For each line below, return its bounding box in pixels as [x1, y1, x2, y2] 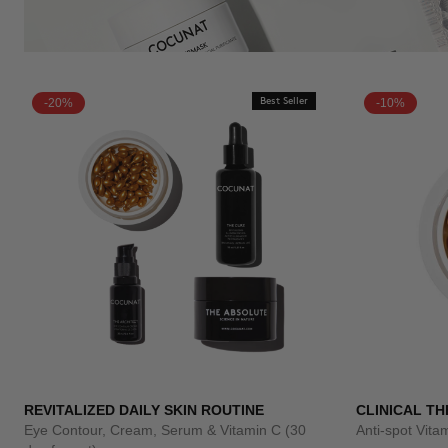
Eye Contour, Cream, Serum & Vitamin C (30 [24, 422, 306, 438]
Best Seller [260, 96, 308, 106]
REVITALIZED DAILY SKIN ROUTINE [24, 402, 264, 418]
